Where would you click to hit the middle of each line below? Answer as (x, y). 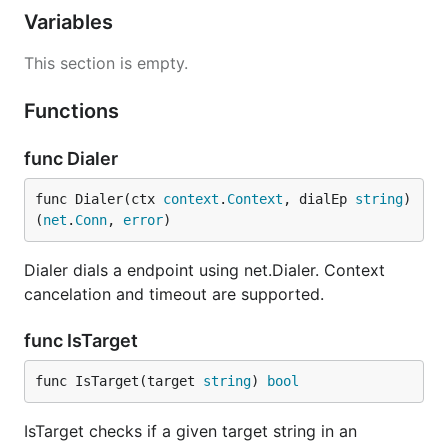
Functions (74, 111)
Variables (71, 22)
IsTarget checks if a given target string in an (190, 431)
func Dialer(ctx (99, 199)
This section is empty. (106, 63)
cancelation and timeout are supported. (174, 294)
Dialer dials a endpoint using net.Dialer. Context (204, 270)
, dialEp (319, 199)
